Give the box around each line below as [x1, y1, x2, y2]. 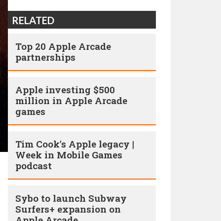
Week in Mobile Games [15, 148, 122, 161]
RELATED [12, 14, 54, 26]
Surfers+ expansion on [15, 203, 121, 215]
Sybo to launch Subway [15, 192, 127, 204]
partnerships [15, 51, 75, 63]
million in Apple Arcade [15, 94, 127, 107]
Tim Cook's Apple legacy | [15, 138, 134, 150]
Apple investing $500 [15, 83, 115, 96]
